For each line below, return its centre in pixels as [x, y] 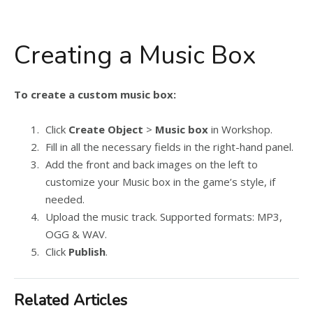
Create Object [106, 129]
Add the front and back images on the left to [152, 164]
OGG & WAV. [76, 234]
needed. [65, 199]
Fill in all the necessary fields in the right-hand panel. [169, 147]
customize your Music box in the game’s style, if [160, 182]
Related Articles [71, 300]
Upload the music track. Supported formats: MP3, [164, 217]
